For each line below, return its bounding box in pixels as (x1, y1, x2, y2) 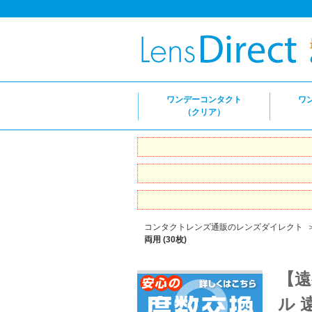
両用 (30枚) (144, 235, 187, 244)
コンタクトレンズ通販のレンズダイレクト (144, 222, 303, 232)
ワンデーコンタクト (166, 95, 242, 104)
